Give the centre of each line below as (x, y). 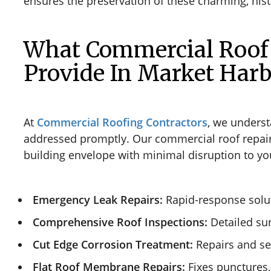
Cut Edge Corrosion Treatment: (113, 244)
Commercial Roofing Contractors (122, 122)
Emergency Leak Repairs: (98, 199)
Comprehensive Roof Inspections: (120, 222)
